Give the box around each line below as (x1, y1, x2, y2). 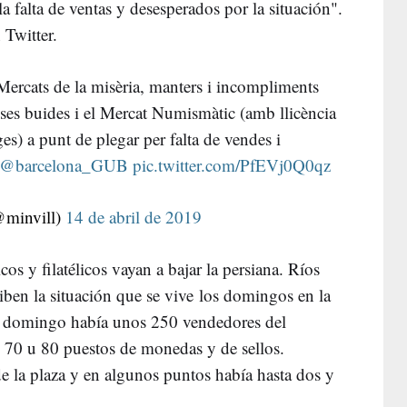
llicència (279, 100, 336, 124)
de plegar (70, 126, 144, 150)
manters (148, 74, 203, 97)
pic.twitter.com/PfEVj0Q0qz (133, 153, 332, 176)
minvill (6, 204, 56, 228)
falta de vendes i (164, 126, 281, 150)
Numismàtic (151, 100, 235, 124)
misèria (90, 74, 140, 97)
